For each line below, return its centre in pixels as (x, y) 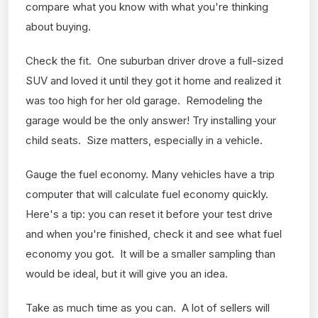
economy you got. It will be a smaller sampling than (150, 253)
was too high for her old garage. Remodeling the (144, 100)
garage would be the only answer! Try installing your (151, 120)
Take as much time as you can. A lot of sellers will (148, 307)
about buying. (58, 26)
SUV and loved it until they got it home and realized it (153, 80)
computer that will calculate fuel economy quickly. (148, 194)
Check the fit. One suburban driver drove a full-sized (154, 60)
